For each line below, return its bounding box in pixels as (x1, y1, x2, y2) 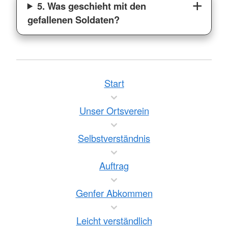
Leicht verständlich (76, 214, 152, 227)
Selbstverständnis (78, 131, 150, 145)
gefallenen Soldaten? (27, 12, 120, 26)
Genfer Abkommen (75, 186, 153, 199)
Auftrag (99, 159, 129, 172)
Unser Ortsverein (79, 104, 149, 117)
